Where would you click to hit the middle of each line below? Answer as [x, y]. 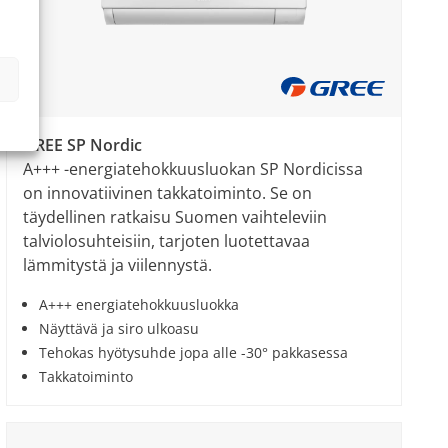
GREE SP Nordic [82, 145]
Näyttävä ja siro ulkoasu [119, 328]
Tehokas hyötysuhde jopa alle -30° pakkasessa [193, 352]
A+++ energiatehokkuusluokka [139, 304]
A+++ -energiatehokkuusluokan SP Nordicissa [193, 169]
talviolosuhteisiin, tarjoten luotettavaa [166, 241]
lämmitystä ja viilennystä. [117, 265]
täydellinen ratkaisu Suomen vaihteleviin [175, 217]
